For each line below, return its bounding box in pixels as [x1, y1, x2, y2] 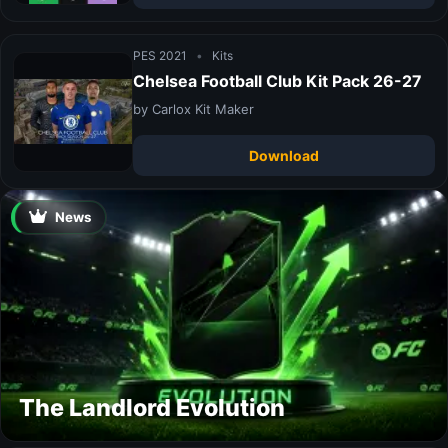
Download [249, 147, 319, 164]
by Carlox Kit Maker [133, 101, 254, 117]
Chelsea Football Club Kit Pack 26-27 [133, 71, 422, 91]
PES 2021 [133, 48, 190, 63]
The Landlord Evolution [19, 393, 285, 423]
